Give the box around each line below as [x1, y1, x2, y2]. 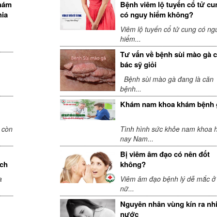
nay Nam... [120, 133, 154, 143]
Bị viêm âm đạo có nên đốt [120, 148, 210, 159]
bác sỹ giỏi [120, 59, 156, 70]
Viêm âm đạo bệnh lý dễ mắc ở [120, 173, 216, 184]
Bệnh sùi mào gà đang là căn [120, 74, 214, 84]
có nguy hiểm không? [120, 9, 193, 20]
